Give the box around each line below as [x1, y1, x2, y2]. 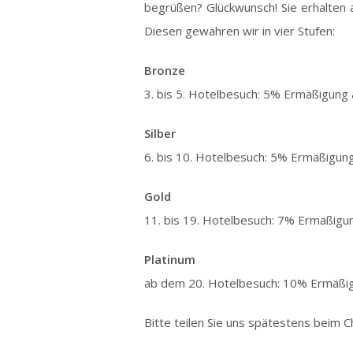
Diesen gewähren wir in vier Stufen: [144, 23, 335, 39]
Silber [144, 125, 176, 141]
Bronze [144, 62, 185, 78]
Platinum [144, 251, 195, 267]
